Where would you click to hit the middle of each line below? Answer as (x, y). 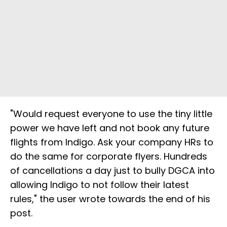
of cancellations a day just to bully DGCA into (112, 171)
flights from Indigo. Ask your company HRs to (112, 142)
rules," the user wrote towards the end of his (110, 199)
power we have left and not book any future (110, 128)
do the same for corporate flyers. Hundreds (109, 157)
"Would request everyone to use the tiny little (111, 114)
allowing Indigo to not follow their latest (100, 185)
